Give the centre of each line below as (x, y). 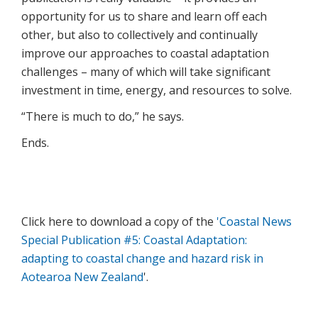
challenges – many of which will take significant (146, 72)
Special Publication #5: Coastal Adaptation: (134, 240)
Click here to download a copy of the (119, 221)
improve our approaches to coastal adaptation (145, 53)
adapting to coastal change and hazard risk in (142, 258)
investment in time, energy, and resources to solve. (157, 90)
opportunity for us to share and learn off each (144, 16)
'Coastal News (254, 221)
